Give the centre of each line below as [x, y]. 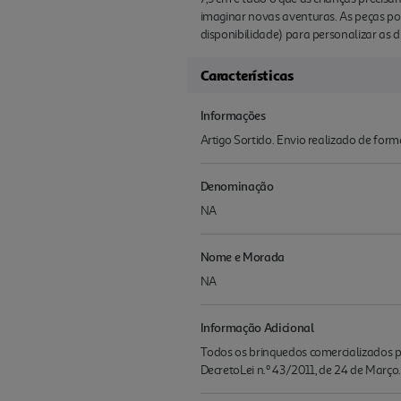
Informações [233, 115]
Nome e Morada [242, 256]
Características [247, 75]
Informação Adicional [257, 327]
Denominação [237, 185]
